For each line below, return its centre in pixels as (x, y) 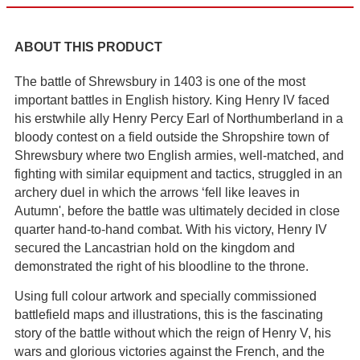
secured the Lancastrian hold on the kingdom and (155, 247)
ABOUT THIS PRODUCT (88, 47)
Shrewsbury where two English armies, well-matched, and (179, 155)
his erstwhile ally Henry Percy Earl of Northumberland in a (179, 118)
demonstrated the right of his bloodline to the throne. (162, 266)
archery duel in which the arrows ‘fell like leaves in (157, 192)
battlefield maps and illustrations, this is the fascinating (169, 314)
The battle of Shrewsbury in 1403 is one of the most (160, 81)
